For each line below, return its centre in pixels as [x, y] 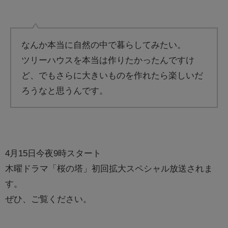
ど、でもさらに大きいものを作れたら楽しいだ [112, 75]
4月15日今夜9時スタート [53, 153]
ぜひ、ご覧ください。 [48, 198]
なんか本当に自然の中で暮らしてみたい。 [104, 44]
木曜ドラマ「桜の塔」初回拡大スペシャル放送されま [109, 168]
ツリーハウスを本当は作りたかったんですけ [108, 60]
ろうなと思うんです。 [65, 90]
